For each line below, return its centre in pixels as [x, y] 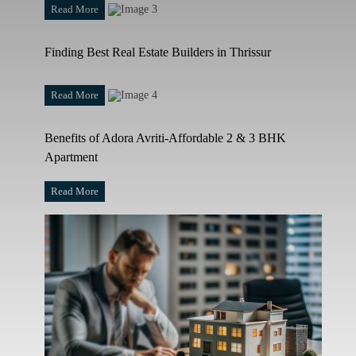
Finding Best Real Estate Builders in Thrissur [157, 52]
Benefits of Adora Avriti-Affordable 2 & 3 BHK [165, 138]
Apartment [71, 157]
